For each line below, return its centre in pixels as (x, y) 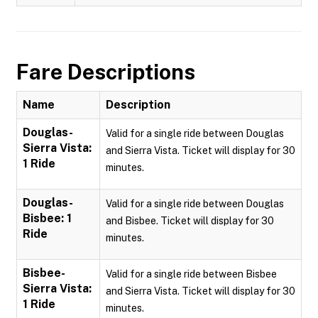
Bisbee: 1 (47, 218)
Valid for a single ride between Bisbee (191, 274)
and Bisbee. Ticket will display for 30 (190, 221)
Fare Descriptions (106, 72)
